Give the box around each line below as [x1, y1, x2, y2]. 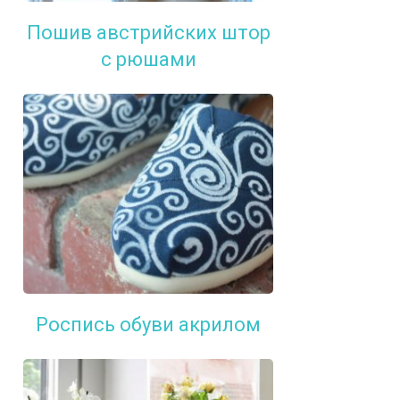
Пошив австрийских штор [26, 21, 271, 45]
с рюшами [100, 48, 196, 71]
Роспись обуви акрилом [36, 313, 261, 337]
